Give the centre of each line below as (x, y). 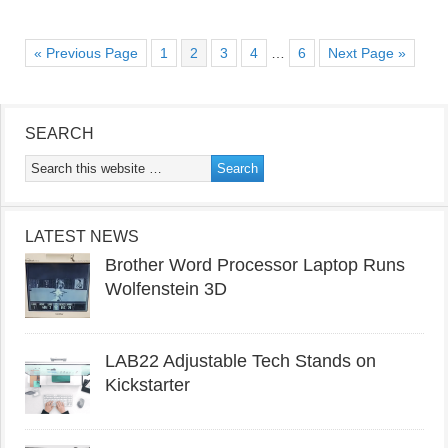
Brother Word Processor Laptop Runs (255, 264)
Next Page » (367, 52)
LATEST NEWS (82, 236)
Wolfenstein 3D (166, 288)
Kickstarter (147, 384)
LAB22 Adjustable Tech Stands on (240, 360)
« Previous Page (86, 52)
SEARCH (59, 133)
